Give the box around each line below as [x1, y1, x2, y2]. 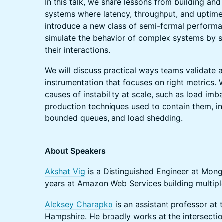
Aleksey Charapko [45, 199, 113, 209]
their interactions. [45, 45, 110, 55]
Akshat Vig [45, 166, 85, 176]
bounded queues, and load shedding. [45, 113, 183, 123]
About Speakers [45, 146, 106, 156]
